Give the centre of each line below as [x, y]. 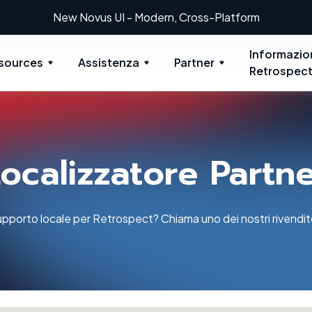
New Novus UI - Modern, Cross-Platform [156, 17]
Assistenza [109, 62]
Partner [195, 62]
